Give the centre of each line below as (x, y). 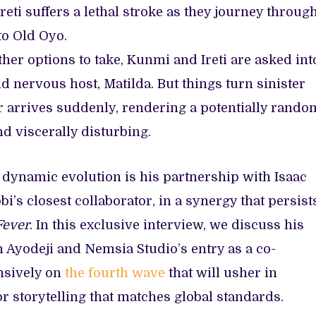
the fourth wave (115, 273)
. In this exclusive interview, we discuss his (167, 225)
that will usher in (221, 273)
